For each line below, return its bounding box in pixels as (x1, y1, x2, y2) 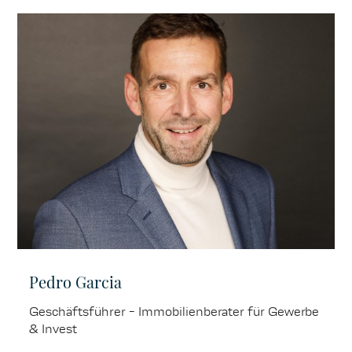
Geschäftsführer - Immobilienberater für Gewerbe (29, 303, 320, 319)
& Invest (29, 321, 78, 336)
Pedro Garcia (29, 270, 123, 292)
